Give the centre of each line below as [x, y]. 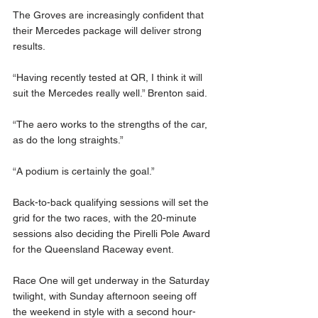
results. [31, 46]
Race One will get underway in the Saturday [113, 281]
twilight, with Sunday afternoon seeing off [106, 296]
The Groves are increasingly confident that [110, 15]
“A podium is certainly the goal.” [85, 171]
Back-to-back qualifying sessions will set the [112, 203]
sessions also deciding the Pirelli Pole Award [113, 234]
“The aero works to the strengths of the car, [111, 125]
